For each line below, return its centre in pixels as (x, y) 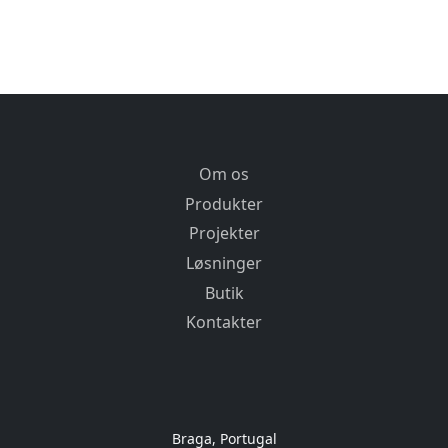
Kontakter (224, 322)
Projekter (224, 233)
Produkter (224, 203)
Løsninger (224, 263)
